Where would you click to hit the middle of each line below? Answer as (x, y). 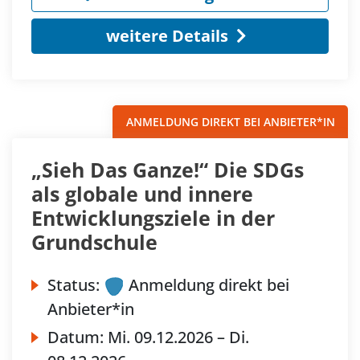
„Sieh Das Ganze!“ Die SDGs (168, 170)
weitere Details (167, 36)
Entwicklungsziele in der (153, 218)
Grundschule (94, 242)
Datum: (78, 337)
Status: (74, 285)
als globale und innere (142, 194)
